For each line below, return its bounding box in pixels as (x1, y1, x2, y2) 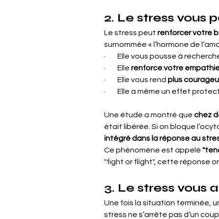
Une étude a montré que (104, 111, 194, 119)
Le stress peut (104, 29, 157, 37)
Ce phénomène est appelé (104, 146, 202, 154)
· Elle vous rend (104, 76, 168, 84)
